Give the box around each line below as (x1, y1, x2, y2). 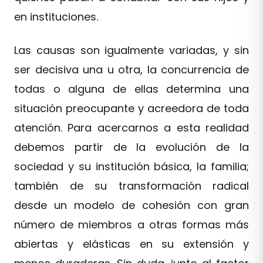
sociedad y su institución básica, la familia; (14, 159, 249, 174)
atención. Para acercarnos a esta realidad (14, 120, 249, 135)
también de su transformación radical (14, 178, 249, 193)
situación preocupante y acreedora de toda (14, 101, 249, 116)
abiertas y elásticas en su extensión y (14, 237, 249, 251)
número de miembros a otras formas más (14, 217, 249, 232)
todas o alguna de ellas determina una (14, 82, 249, 96)
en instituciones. (14, 9, 98, 24)
